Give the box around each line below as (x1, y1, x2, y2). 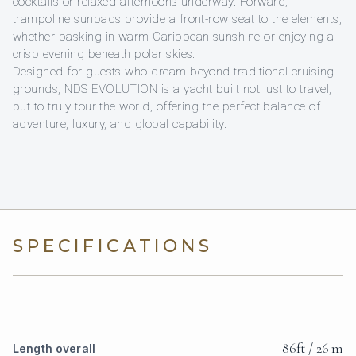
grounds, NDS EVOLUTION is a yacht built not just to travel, (13, 82, 332, 97)
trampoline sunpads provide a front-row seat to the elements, (13, 12, 342, 27)
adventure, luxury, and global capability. (13, 117, 227, 132)
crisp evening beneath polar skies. (13, 47, 195, 62)
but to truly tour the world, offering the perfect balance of (13, 99, 321, 114)
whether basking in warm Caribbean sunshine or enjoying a (13, 29, 335, 44)
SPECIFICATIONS (13, 235, 213, 257)
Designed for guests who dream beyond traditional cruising (13, 64, 335, 79)
